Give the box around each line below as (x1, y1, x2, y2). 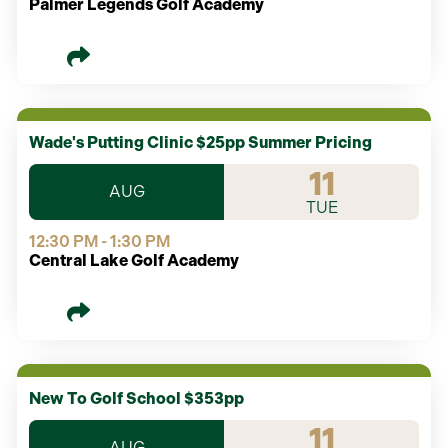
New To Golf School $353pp (29, 388, 244, 408)
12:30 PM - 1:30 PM (29, 232, 170, 252)
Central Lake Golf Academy (29, 251, 239, 271)
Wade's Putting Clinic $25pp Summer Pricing (29, 133, 372, 153)
